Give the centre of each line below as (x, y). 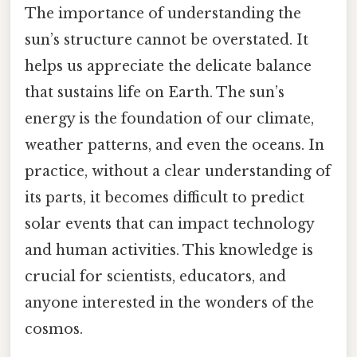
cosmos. (54, 329)
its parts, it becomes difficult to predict (165, 197)
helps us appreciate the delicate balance (168, 66)
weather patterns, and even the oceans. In (175, 145)
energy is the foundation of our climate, (169, 118)
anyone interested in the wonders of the (169, 302)
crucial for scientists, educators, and (155, 276)
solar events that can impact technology (169, 224)
